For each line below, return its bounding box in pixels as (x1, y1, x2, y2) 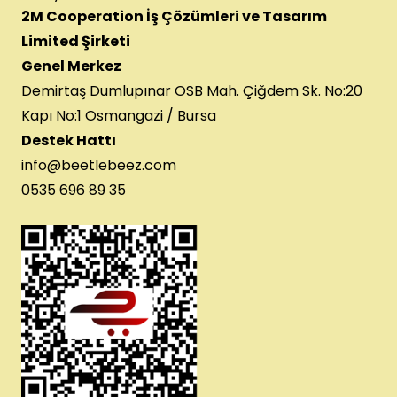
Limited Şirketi (21, 31, 130, 52)
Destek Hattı (21, 130, 116, 152)
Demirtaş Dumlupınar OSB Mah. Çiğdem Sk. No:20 (21, 81, 362, 102)
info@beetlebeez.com (21, 155, 176, 176)
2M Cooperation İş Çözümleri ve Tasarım (21, 6, 327, 27)
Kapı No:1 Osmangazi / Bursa (21, 105, 216, 127)
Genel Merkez (21, 56, 121, 77)
